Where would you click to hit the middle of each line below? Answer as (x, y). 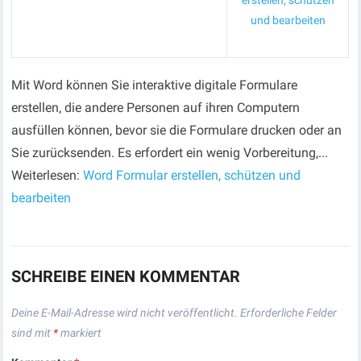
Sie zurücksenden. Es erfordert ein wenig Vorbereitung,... (170, 153)
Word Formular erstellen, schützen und (192, 175)
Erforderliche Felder (289, 313)
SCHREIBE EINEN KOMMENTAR (126, 276)
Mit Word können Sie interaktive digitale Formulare (155, 85)
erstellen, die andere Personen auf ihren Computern (156, 108)
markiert (80, 333)
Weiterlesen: (48, 175)
